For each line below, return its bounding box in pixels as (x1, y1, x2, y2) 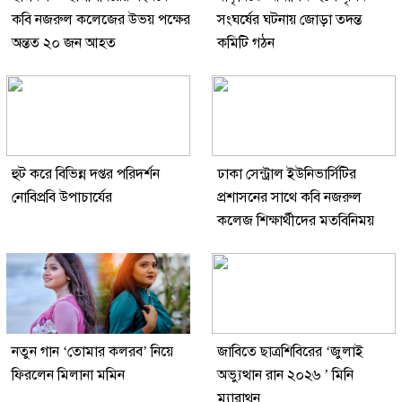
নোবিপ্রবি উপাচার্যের (12, 188, 112, 207)
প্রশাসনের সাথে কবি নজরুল (217, 188, 362, 207)
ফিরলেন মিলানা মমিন (12, 366, 125, 385)
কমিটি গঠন (217, 34, 275, 53)
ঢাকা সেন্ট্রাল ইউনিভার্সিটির (217, 165, 356, 184)
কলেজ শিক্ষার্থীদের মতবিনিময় (217, 212, 374, 231)
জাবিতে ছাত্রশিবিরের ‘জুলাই (217, 343, 363, 362)
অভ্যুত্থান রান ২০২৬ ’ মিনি (217, 366, 354, 385)
